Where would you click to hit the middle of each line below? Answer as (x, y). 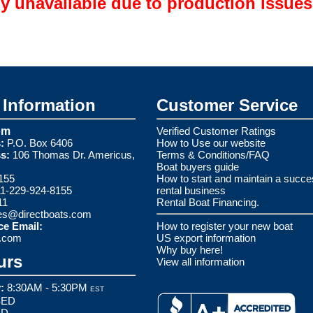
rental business (191, 190)
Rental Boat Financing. (208, 202)
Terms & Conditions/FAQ (213, 154)
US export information (206, 238)
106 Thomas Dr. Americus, (72, 154)
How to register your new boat (225, 226)
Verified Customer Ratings (216, 131)
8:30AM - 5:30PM (47, 287)
